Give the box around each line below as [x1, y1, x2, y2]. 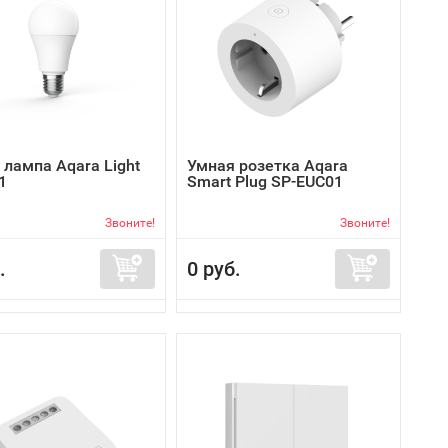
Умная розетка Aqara [187, 156, 348, 175]
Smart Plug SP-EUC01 [187, 172, 343, 191]
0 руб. [187, 257, 241, 281]
